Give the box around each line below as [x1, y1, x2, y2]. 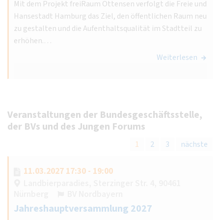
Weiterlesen [157, 52, 197, 63]
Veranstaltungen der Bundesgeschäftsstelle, [7, 108, 202, 122]
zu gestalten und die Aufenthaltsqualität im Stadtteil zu [14, 23, 202, 34]
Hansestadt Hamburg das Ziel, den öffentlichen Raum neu [14, 10, 207, 22]
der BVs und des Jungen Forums [7, 119, 145, 134]
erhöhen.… [14, 35, 52, 46]
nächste [181, 138, 208, 150]
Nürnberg [14, 188, 49, 200]
